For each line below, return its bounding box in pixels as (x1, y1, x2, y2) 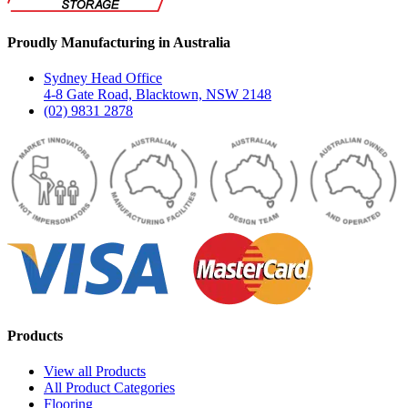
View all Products (44, 363, 146, 380)
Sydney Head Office (44, 70, 162, 87)
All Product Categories (44, 380, 175, 396)
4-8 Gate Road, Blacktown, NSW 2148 (44, 87, 271, 103)
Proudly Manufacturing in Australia (7, 34, 230, 50)
